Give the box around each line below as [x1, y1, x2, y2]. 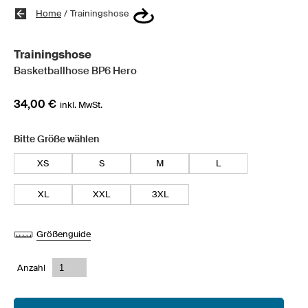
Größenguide [36, 229, 91, 239]
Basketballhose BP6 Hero [14, 65, 137, 76]
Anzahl [17, 262, 45, 273]
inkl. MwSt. [60, 100, 102, 110]
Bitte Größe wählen [14, 133, 99, 144]
